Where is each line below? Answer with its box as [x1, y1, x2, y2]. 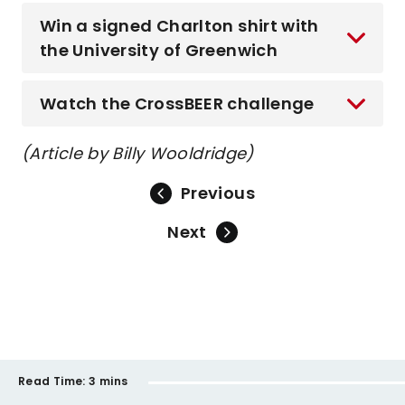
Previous [181, 182, 255, 204]
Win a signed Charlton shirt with [40, 14, 319, 37]
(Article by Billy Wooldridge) [22, 142, 254, 165]
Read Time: [18, 373, 86, 389]
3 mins [89, 373, 128, 389]
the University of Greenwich [40, 39, 278, 61]
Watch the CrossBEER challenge [40, 92, 315, 115]
